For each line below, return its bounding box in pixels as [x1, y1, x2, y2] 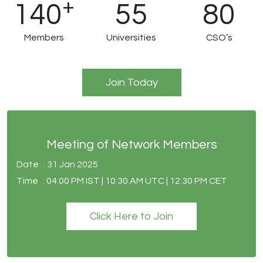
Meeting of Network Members [46, 137, 217, 151]
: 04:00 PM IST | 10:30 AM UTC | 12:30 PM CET [43, 176, 227, 186]
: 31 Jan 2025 [43, 159, 98, 169]
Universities [106, 32, 157, 42]
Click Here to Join [90, 210, 173, 222]
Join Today [105, 76, 158, 88]
